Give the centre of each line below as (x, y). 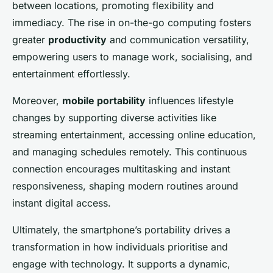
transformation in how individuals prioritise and (120, 246)
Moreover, (37, 100)
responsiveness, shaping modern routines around (125, 186)
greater (30, 39)
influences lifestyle (190, 100)
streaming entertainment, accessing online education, (134, 134)
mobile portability (104, 100)
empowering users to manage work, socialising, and (132, 56)
